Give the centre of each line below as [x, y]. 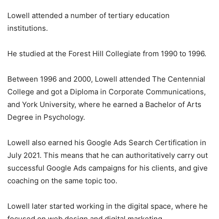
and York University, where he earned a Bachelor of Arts [104, 105]
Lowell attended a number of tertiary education [88, 16]
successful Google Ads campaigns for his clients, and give [108, 168]
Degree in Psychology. [46, 117]
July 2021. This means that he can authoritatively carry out [108, 155]
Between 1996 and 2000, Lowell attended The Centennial [106, 79]
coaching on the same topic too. [62, 181]
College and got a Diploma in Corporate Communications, [107, 92]
